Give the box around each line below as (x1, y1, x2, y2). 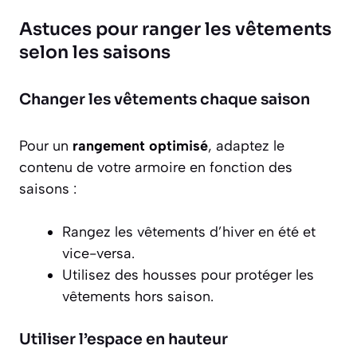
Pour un (19, 137, 73, 155)
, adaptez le (208, 137, 284, 155)
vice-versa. (62, 245, 135, 263)
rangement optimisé (73, 137, 208, 155)
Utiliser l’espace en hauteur (19, 330, 228, 350)
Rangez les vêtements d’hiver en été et (62, 223, 316, 241)
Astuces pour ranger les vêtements (19, 18, 331, 41)
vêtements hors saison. (62, 288, 214, 306)
